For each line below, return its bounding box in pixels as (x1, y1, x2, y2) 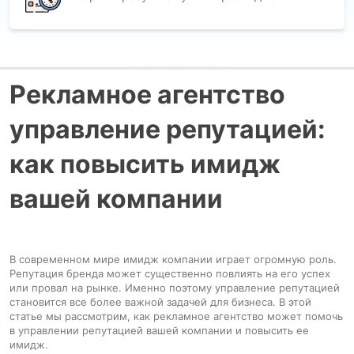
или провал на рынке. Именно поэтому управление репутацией (9, 281, 340, 294)
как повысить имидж (9, 148, 281, 179)
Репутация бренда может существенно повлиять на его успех (9, 266, 330, 280)
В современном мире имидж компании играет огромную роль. (9, 252, 337, 265)
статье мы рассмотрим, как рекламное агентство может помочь (9, 309, 343, 322)
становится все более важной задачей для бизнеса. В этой (9, 295, 311, 308)
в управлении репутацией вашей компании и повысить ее (9, 323, 309, 337)
